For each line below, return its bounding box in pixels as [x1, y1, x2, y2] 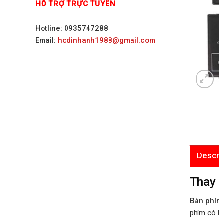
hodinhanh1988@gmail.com [58, 35, 155, 44]
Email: [35, 35, 58, 44]
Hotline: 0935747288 [35, 23, 108, 33]
